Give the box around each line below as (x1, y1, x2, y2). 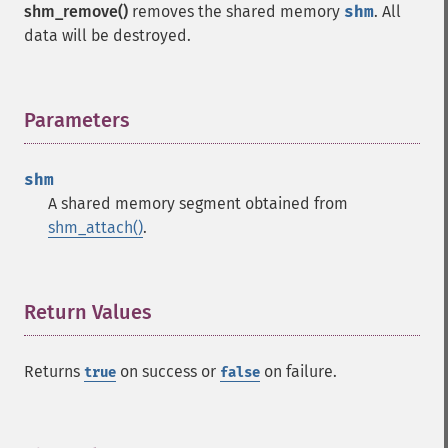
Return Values (24, 300, 152, 324)
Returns (24, 362, 84, 381)
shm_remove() (24, 2, 128, 21)
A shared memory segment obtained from (48, 194, 348, 213)
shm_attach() (48, 218, 143, 237)
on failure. (260, 362, 337, 381)
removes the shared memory (128, 2, 344, 21)
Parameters (24, 108, 130, 132)
